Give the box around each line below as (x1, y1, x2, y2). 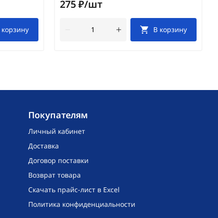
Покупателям (28, 109, 89, 121)
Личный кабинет (28, 127, 86, 136)
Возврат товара (28, 170, 81, 180)
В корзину (153, 25, 187, 35)
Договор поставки (28, 156, 89, 165)
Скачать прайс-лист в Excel (28, 185, 120, 195)
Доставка (28, 141, 59, 151)
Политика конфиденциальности (28, 200, 136, 209)
